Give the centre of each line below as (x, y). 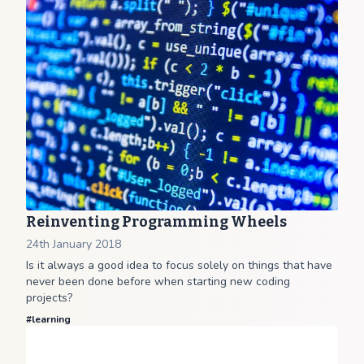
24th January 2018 (74, 244)
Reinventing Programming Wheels (156, 222)
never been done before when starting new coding (158, 282)
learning (51, 319)
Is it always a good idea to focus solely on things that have (179, 265)
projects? (49, 298)
